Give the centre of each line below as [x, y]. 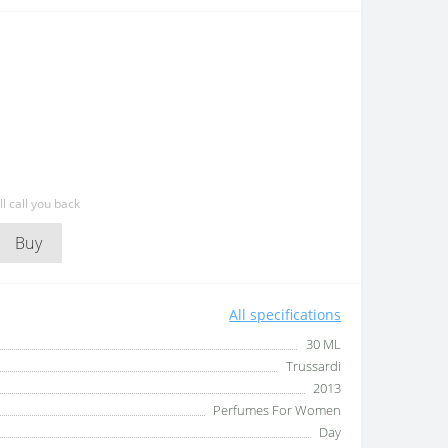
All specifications [285, 314]
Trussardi [313, 365]
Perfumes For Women [277, 409]
